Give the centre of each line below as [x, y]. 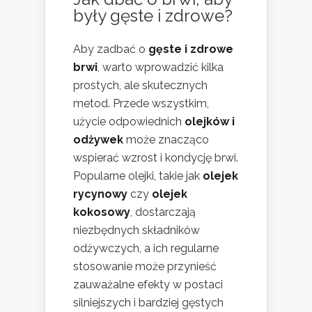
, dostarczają [163, 212]
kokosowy [102, 212]
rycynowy [100, 194]
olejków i [210, 121]
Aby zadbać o [111, 49]
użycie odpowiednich [129, 121]
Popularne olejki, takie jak [138, 175]
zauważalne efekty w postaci [148, 284]
